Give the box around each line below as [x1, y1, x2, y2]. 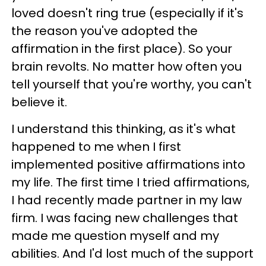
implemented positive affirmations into [11, 156, 245, 173]
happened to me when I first [11, 138, 181, 155]
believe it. [11, 94, 67, 110]
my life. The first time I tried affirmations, [11, 174, 249, 191]
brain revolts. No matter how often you [11, 58, 242, 75]
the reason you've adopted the [11, 23, 198, 39]
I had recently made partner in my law [11, 192, 242, 208]
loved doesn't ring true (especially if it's [11, 5, 243, 21]
